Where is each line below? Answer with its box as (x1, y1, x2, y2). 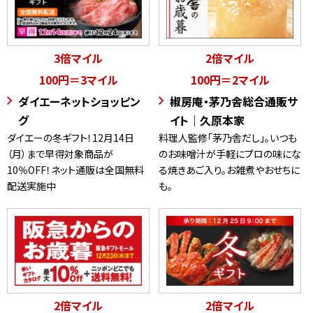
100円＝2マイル (190, 71, 270, 89)
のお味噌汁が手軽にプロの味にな (159, 147, 301, 161)
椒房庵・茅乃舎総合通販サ (170, 93, 298, 110)
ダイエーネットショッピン (18, 93, 140, 110)
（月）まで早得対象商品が (7, 147, 113, 161)
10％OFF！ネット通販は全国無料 (7, 163, 144, 177)
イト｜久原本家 (170, 112, 245, 129)
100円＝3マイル (38, 71, 118, 89)
